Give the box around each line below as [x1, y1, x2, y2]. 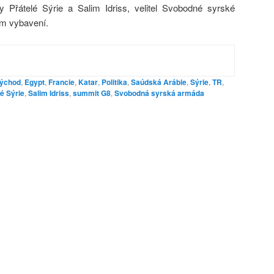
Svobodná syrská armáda [114, 87, 204, 98]
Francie [48, 76, 75, 87]
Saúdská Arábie [131, 76, 187, 87]
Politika [102, 76, 127, 87]
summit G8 [73, 87, 111, 98]
